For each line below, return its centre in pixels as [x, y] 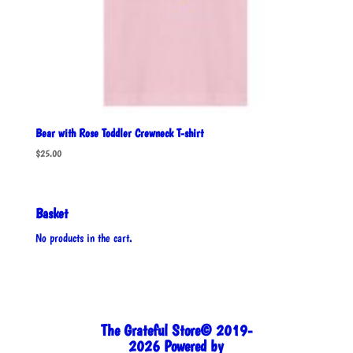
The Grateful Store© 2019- [176, 330]
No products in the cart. [84, 238]
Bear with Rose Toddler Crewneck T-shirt [119, 133]
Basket [51, 213]
